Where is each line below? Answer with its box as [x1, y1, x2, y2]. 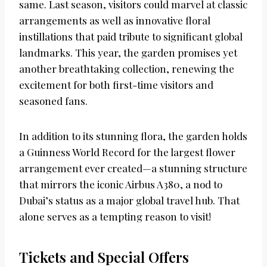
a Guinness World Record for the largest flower [19, 145, 235, 159]
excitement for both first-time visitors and [19, 78, 213, 92]
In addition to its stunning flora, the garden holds [19, 129, 247, 143]
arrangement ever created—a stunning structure [19, 162, 247, 175]
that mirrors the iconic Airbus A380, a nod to [19, 178, 222, 191]
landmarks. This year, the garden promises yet [19, 46, 237, 60]
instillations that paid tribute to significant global [19, 30, 243, 44]
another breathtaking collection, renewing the [19, 62, 234, 76]
